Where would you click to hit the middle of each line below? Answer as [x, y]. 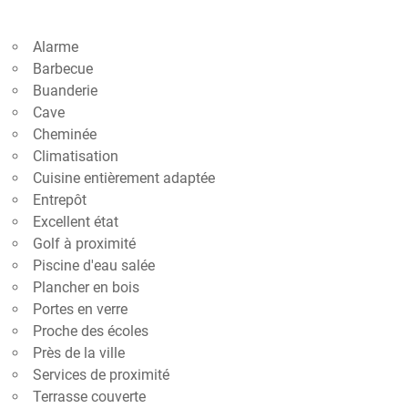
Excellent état [76, 222]
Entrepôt [60, 200]
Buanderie [65, 91]
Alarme [56, 47]
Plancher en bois [86, 287]
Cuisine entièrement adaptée [124, 178]
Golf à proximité [84, 244]
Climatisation [76, 156]
